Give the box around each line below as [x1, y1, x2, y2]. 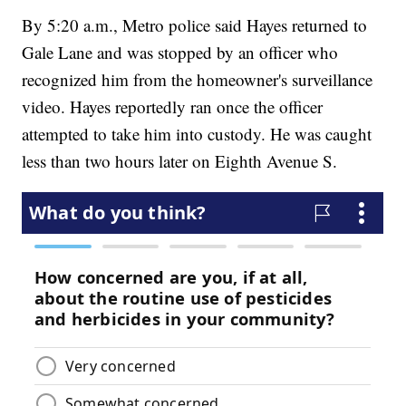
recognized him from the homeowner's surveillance [22, 67, 373, 91]
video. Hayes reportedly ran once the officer [22, 94, 324, 118]
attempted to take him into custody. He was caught [22, 121, 372, 145]
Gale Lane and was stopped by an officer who [22, 40, 339, 63]
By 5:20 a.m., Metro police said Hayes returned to [22, 13, 368, 36]
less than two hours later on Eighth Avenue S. [22, 149, 338, 172]
